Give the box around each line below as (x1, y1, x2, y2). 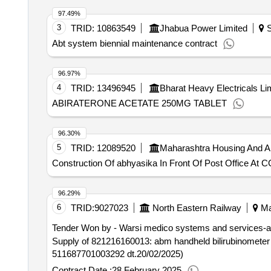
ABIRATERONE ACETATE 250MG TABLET (51, 98, 227, 108)
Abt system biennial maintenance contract (51, 38, 217, 48)
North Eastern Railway (152, 203, 241, 213)
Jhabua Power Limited (159, 23, 247, 33)
